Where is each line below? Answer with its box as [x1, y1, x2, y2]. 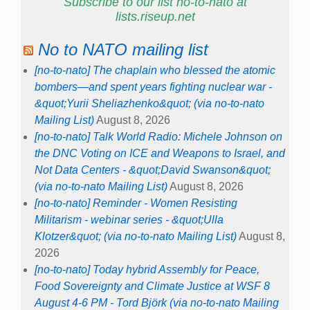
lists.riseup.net [115, 10, 195, 24]
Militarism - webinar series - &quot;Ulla [35, 213, 224, 226]
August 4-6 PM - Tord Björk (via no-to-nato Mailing [35, 296, 279, 309]
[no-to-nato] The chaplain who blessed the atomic [35, 64, 275, 76]
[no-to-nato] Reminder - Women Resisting [35, 197, 237, 209]
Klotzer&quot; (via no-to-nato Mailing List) [35, 230, 237, 242]
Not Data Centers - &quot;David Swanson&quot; [35, 163, 271, 176]
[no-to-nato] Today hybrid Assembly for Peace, [35, 263, 259, 275]
